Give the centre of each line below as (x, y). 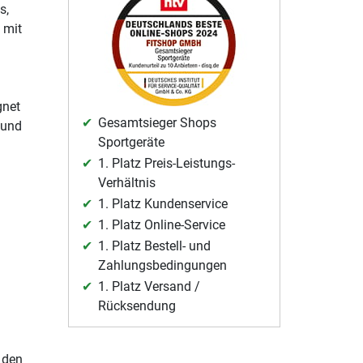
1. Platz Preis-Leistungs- (166, 164)
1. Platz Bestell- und (154, 246)
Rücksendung (137, 306)
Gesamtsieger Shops (157, 123)
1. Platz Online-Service (161, 225)
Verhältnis (126, 183)
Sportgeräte (131, 143)
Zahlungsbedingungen (162, 266)
